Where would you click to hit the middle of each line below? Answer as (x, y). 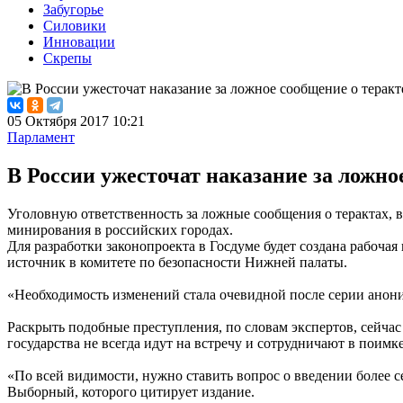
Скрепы (67, 58)
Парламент (41, 137)
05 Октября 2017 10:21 (76, 121)
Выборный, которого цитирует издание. (131, 391)
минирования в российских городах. (120, 229)
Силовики (75, 25)
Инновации (79, 41)
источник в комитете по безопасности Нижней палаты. (177, 262)
